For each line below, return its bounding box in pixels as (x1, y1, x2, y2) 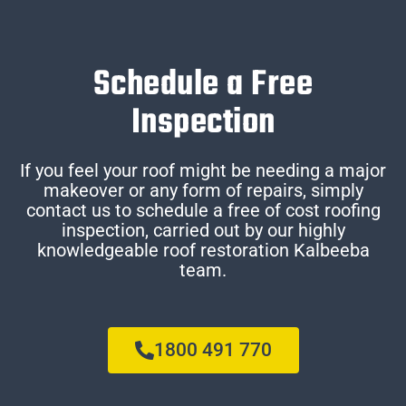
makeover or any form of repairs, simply (43, 179, 363, 202)
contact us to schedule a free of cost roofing (25, 199, 381, 222)
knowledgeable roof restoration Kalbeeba (36, 239, 370, 262)
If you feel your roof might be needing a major (20, 159, 386, 182)
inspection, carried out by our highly (61, 219, 345, 242)
